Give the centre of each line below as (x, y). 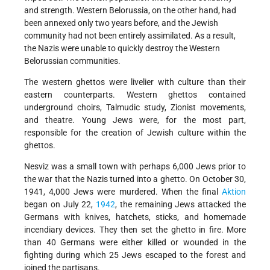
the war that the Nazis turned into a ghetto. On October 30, (135, 179)
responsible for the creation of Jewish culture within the (135, 132)
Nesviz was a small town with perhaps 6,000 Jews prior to (135, 166)
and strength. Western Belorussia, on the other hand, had (130, 10)
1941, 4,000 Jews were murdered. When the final (123, 191)
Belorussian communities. (72, 61)
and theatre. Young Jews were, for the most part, (135, 120)
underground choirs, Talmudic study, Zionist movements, (135, 107)
